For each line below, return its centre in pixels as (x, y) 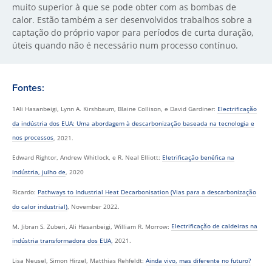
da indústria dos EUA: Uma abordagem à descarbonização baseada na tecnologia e (133, 123)
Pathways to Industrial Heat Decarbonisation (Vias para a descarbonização (147, 192)
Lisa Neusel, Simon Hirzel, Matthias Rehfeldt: (79, 260)
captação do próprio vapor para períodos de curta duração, (133, 32)
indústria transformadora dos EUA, (63, 241)
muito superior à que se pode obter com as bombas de (124, 7)
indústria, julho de (39, 172)
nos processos (33, 138)
